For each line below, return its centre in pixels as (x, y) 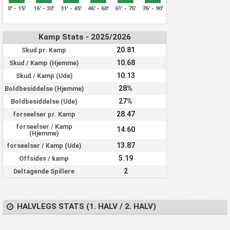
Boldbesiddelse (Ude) (44, 102)
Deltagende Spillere (44, 171)
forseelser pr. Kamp (44, 114)
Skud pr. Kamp (44, 50)
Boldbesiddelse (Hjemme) (44, 89)
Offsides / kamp (44, 159)
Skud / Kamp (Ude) (44, 76)
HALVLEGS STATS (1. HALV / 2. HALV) (87, 207)
